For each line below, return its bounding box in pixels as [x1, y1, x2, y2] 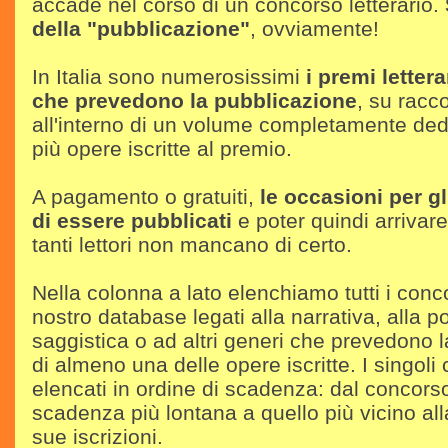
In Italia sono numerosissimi [32, 64, 306, 88]
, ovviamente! [250, 16, 379, 40]
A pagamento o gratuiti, [32, 184, 260, 208]
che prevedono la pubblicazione [32, 88, 357, 112]
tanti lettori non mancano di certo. [32, 232, 352, 256]
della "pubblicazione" [32, 16, 250, 40]
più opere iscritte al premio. [32, 136, 292, 160]
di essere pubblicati [32, 208, 232, 232]
